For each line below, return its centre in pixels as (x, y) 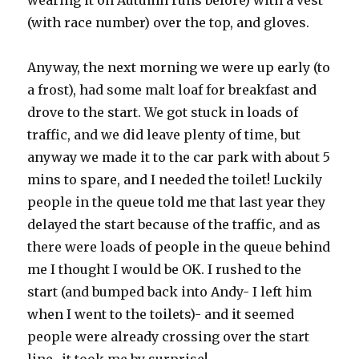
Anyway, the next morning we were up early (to (179, 67)
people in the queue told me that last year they (177, 202)
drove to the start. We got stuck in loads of (163, 112)
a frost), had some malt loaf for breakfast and (172, 90)
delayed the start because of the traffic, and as (174, 224)
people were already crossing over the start (169, 337)
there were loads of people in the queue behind (179, 247)
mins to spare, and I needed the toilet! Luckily (175, 179)
